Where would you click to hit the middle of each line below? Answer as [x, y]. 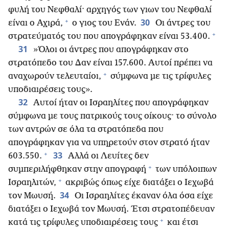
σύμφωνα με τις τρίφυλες [160, 77]
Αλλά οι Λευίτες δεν [107, 156]
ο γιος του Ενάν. [103, 24]
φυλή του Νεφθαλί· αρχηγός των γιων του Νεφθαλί [110, 10]
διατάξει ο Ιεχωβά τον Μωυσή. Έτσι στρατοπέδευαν [111, 210]
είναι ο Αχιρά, [36, 24]
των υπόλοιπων [185, 170]
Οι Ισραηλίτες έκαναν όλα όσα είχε [143, 196]
